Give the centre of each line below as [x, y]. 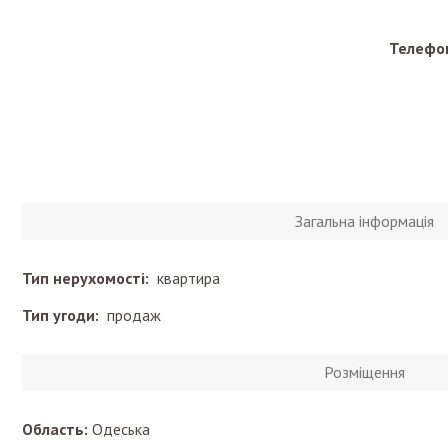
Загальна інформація [364, 221]
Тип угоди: [64, 315]
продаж [134, 315]
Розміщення [364, 372]
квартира [188, 278]
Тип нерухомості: [89, 278]
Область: [55, 429]
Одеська [121, 429]
